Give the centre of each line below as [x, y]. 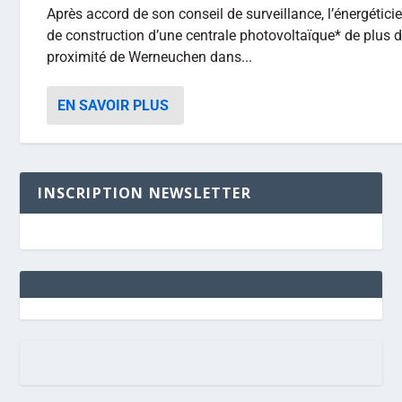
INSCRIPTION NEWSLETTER [144, 193]
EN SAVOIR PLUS [114, 105]
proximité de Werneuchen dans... [150, 57]
